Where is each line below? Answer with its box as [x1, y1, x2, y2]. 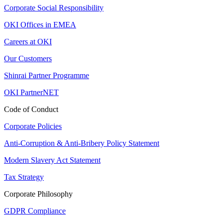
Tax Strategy [4, 173, 44, 182]
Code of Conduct [4, 105, 58, 114]
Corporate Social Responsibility [4, 3, 104, 12]
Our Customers [4, 54, 52, 63]
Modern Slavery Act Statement [4, 156, 101, 165]
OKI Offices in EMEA [4, 20, 76, 29]
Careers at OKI [4, 37, 52, 46]
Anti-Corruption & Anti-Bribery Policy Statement [4, 139, 159, 148]
